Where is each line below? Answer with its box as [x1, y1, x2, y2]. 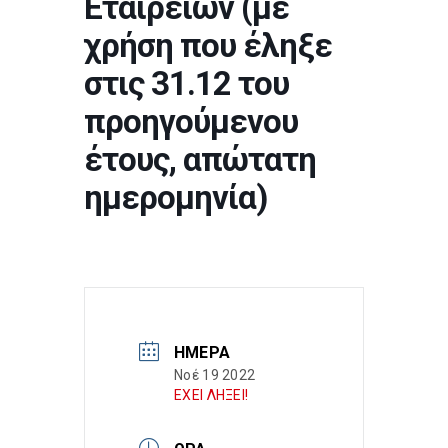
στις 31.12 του [84, 64, 289, 103]
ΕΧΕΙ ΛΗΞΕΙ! [174, 387, 249, 403]
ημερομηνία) [84, 178, 267, 217]
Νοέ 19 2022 [174, 367, 256, 383]
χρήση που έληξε [84, 26, 332, 65]
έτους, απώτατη [84, 140, 316, 179]
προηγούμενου [84, 102, 298, 141]
